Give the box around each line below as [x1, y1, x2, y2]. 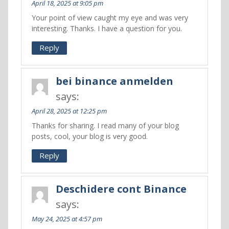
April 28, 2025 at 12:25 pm [31, 106, 107, 116]
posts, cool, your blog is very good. [31, 131, 148, 141]
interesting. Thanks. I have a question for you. [31, 24, 182, 33]
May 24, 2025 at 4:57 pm [31, 214, 102, 223]
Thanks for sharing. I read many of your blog [31, 121, 179, 130]
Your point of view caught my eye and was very [31, 13, 188, 22]
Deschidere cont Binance [55, 182, 187, 196]
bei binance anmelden [55, 74, 173, 88]
